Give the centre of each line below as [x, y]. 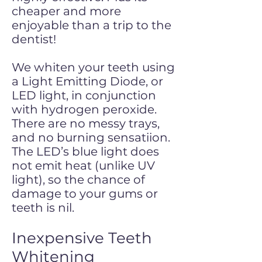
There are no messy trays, [86, 123]
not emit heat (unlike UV [83, 166]
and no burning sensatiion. [91, 137]
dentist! [34, 39]
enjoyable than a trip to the [92, 25]
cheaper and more [66, 11]
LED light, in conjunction [84, 95]
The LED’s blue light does [85, 151]
